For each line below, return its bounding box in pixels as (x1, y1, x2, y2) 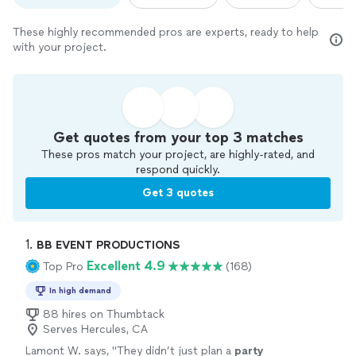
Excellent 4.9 (87, 258, 165, 274)
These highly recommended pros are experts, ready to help (13, 25, 319, 40)
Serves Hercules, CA (43, 323, 148, 337)
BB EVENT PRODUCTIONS (37, 238, 180, 253)
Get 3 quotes (142, 186, 214, 200)
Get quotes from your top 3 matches (52, 129, 304, 147)
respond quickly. (136, 163, 220, 177)
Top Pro (43, 259, 83, 273)
